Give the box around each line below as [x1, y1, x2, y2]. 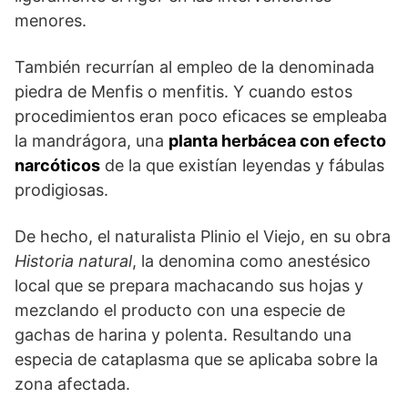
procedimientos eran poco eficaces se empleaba [15, 107, 387, 127]
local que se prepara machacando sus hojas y [15, 276, 363, 296]
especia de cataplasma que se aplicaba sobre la [15, 350, 378, 370]
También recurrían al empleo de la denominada [15, 57, 374, 77]
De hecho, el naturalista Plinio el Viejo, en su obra [15, 227, 391, 247]
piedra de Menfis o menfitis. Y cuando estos [15, 82, 352, 102]
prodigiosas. [15, 180, 108, 200]
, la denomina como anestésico [132, 251, 371, 271]
